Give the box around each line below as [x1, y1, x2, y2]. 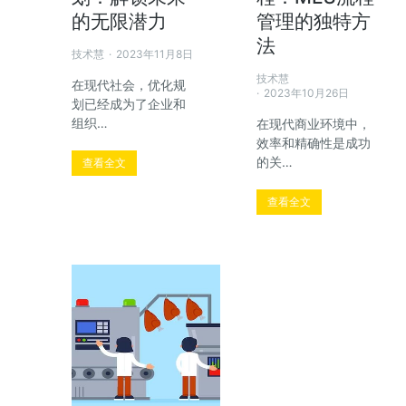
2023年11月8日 [116, 47, 193, 62]
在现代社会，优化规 [72, 77, 186, 93]
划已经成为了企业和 [72, 96, 186, 112]
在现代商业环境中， [256, 116, 372, 132]
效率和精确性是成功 [256, 135, 372, 151]
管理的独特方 [256, 10, 372, 34]
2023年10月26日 [264, 86, 350, 101]
